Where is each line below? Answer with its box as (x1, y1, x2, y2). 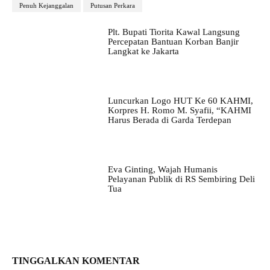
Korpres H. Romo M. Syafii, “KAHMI (107, 105, 251, 116)
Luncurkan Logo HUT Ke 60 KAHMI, (107, 96, 253, 106)
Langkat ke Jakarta (107, 46, 179, 57)
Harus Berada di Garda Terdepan (107, 115, 231, 125)
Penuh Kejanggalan (19, 2, 74, 10)
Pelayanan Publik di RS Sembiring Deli (107, 174, 255, 184)
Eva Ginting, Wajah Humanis (107, 165, 218, 175)
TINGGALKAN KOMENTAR (12, 255, 140, 266)
